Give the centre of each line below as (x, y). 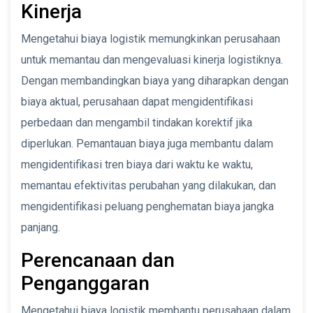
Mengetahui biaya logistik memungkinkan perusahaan (151, 38)
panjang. (41, 227)
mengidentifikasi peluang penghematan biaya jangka (147, 206)
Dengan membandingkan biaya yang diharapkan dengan (155, 80)
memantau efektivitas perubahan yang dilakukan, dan (148, 185)
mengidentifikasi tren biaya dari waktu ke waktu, (137, 164)
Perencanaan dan (98, 260)
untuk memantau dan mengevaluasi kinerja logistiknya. (152, 59)
